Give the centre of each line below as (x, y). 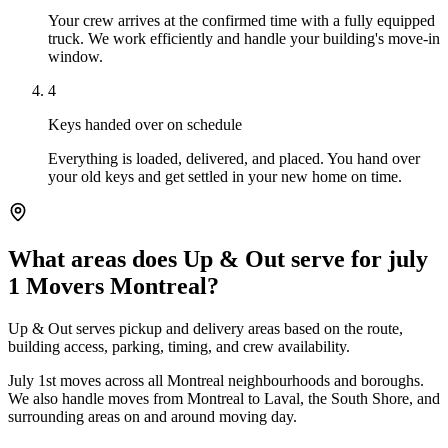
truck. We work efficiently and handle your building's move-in (244, 38)
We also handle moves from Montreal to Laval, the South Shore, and (224, 398)
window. (75, 56)
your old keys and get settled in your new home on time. (225, 176)
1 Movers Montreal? (113, 285)
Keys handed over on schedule (145, 124)
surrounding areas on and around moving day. (152, 416)
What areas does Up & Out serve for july (218, 258)
